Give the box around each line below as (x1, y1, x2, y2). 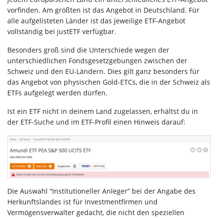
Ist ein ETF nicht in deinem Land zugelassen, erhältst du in (7, 106, 198, 116)
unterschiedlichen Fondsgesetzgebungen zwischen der (7, 55, 187, 65)
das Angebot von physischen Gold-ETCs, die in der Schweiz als (7, 77, 210, 87)
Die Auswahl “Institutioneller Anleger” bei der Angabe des (7, 186, 196, 196)
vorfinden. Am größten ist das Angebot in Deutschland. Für (7, 5, 200, 15)
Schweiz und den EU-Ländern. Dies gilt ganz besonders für (7, 66, 200, 76)
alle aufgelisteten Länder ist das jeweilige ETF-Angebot (7, 16, 185, 25)
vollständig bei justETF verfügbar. (7, 26, 116, 36)
